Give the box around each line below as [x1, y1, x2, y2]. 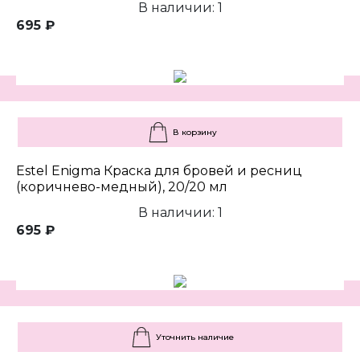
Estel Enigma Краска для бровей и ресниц [16, 163, 302, 179]
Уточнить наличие [155, 332, 234, 343]
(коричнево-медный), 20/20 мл [16, 179, 227, 195]
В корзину [172, 127, 217, 138]
